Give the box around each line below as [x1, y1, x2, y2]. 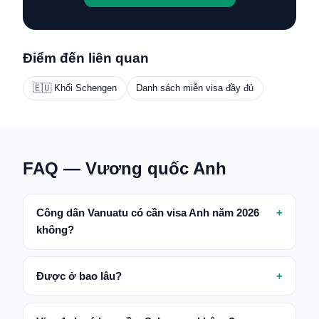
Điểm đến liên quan [23, 51, 149, 66]
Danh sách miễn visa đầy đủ [136, 83, 254, 94]
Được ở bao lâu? [36, 269, 122, 282]
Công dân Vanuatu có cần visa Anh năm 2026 [36, 206, 259, 219]
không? [36, 224, 74, 236]
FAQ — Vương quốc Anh [23, 158, 226, 178]
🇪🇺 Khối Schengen [32, 83, 117, 94]
